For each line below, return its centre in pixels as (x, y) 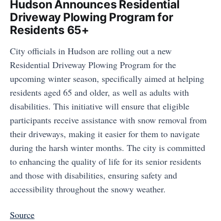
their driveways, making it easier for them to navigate (105, 134)
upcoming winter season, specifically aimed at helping (107, 78)
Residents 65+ (50, 30)
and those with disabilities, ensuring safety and (93, 175)
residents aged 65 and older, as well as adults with (99, 92)
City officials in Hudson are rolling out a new (91, 51)
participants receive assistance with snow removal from (108, 120)
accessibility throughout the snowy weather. (88, 189)
